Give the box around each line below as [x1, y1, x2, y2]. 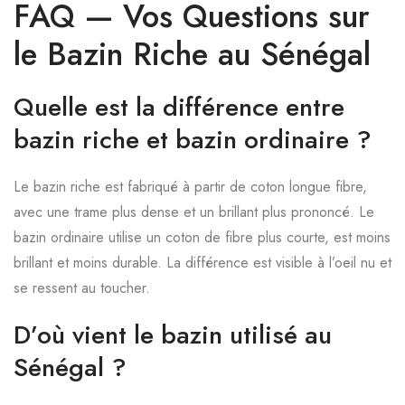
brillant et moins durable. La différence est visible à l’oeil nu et [14, 252, 391, 273]
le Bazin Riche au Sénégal [14, 32, 371, 77]
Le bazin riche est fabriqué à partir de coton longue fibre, [14, 176, 367, 197]
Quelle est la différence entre [14, 89, 344, 126]
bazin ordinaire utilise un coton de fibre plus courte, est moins [14, 227, 391, 248]
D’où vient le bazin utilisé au [14, 316, 332, 353]
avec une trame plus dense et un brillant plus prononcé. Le [14, 202, 374, 222]
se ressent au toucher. [14, 278, 150, 298]
